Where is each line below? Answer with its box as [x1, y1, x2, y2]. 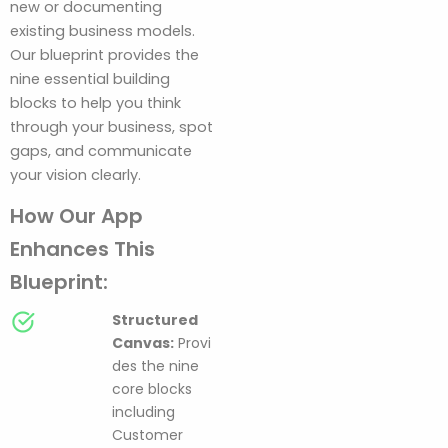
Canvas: [112, 332, 174, 353]
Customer [112, 424, 183, 445]
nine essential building [10, 69, 170, 90]
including [112, 401, 175, 422]
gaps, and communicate [10, 141, 192, 162]
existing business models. [10, 21, 195, 42]
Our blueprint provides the [10, 45, 199, 66]
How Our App [10, 201, 143, 230]
